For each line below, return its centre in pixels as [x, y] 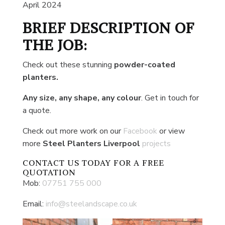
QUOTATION [49, 172]
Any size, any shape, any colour [82, 98]
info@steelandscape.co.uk [91, 204]
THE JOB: [57, 45]
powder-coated [143, 65]
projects [156, 143]
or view [172, 131]
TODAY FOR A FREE [122, 162]
